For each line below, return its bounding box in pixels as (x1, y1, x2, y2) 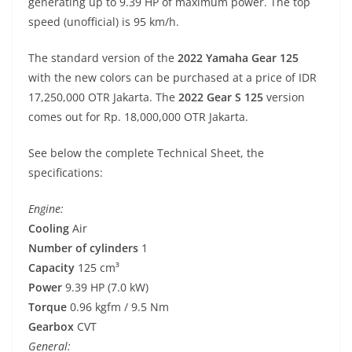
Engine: (28, 201, 64, 217)
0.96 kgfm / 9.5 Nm (67, 299, 169, 315)
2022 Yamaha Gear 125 (178, 50, 299, 66)
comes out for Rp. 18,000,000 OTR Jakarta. (28, 109, 248, 125)
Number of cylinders (28, 240, 138, 256)
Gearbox (28, 319, 74, 335)
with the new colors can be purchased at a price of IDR (28, 70, 317, 86)
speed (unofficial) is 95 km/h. (28, 14, 179, 30)
